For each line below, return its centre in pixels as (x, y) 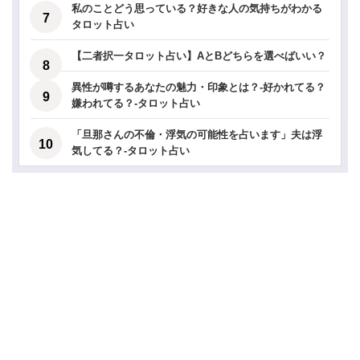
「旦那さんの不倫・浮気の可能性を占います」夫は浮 (197, 135)
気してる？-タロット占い (131, 151)
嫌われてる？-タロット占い (136, 104)
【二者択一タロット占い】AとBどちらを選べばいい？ (199, 56)
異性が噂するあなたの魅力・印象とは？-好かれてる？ (198, 88)
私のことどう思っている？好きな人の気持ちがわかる (197, 9)
